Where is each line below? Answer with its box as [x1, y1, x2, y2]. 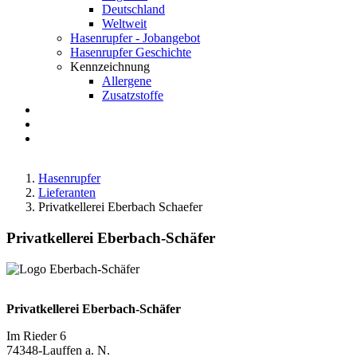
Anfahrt [49, 103, 88, 117]
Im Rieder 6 [6, 328, 66, 343]
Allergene [102, 74, 151, 88]
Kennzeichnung [70, 60, 150, 74]
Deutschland [102, 2, 165, 17]
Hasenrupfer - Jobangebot [70, 31, 200, 45]
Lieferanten [38, 186, 96, 200]
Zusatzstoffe [102, 88, 163, 103]
